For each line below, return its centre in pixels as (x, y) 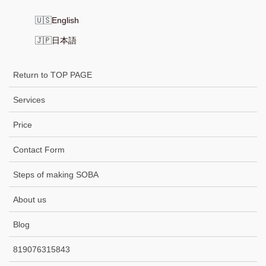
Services (29, 99)
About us (30, 199)
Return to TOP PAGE (53, 75)
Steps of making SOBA (56, 174)
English (65, 20)
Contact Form (39, 149)
